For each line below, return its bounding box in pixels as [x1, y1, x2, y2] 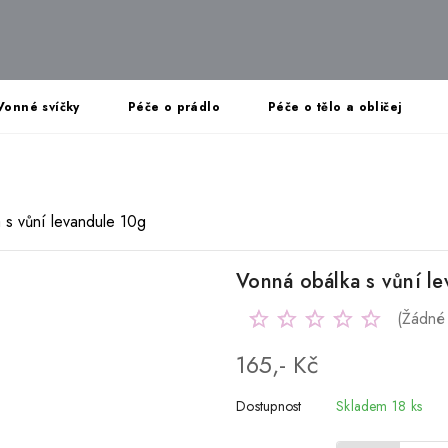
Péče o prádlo [127, 97, 221, 116]
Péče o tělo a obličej [268, 97, 402, 116]
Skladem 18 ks [336, 396, 423, 417]
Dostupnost [236, 396, 302, 417]
